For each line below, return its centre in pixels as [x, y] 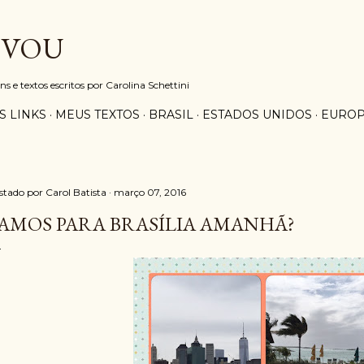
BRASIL [171, 115]
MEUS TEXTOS [97, 115]
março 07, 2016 [150, 192]
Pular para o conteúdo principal [182, 20]
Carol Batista [76, 192]
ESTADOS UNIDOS [257, 115]
